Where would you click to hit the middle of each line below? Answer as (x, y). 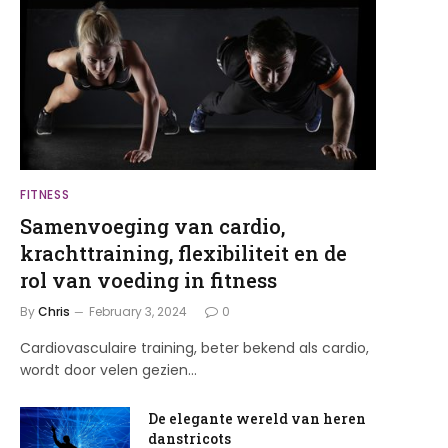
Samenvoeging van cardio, (153, 225)
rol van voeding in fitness (149, 279)
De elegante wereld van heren (257, 418)
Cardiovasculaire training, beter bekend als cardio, (195, 347)
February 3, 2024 (138, 311)
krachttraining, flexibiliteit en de (184, 252)
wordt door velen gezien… (109, 369)
